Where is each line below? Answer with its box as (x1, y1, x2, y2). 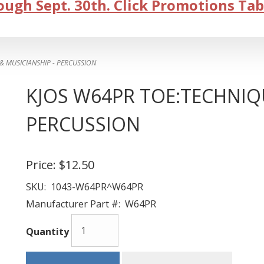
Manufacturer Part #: (26, 197, 120, 210)
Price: (26, 157, 56, 173)
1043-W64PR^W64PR (46, 180, 143, 193)
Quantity (26, 225, 69, 239)
